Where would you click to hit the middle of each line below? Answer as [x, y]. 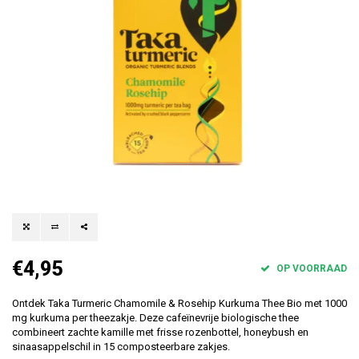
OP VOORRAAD [311, 268]
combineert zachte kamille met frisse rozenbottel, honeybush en [160, 332]
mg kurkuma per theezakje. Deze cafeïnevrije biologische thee [155, 317]
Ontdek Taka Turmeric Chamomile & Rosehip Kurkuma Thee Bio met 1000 [179, 303]
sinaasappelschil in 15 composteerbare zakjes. [121, 346]
